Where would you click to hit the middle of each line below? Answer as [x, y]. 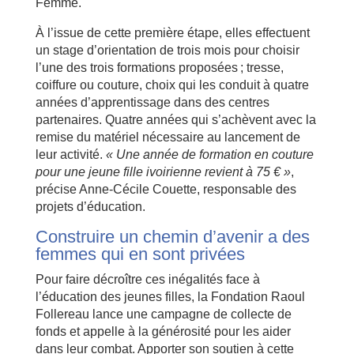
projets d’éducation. [90, 206]
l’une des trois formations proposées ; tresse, [159, 67]
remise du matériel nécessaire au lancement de [168, 137]
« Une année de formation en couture [209, 154]
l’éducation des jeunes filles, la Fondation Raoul [170, 296]
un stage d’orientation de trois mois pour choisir [167, 50]
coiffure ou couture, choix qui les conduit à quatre [172, 85]
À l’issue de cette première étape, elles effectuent [172, 32]
